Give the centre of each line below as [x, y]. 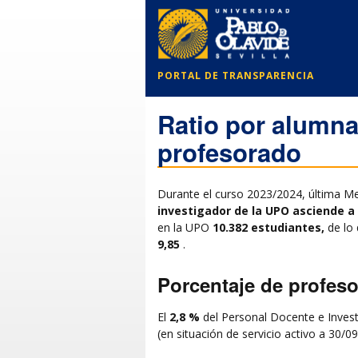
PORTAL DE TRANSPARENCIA [236, 75]
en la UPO [185, 228]
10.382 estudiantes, [268, 228]
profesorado [229, 153]
